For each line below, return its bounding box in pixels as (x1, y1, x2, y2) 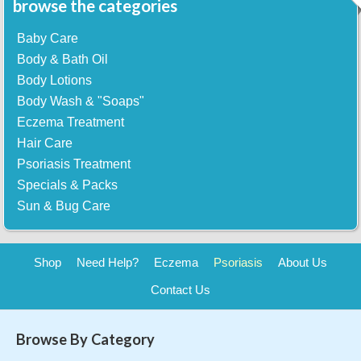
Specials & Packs (17, 178, 118, 193)
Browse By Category (15, 330, 155, 348)
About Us (278, 255, 328, 270)
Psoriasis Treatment (17, 157, 131, 172)
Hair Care (17, 136, 73, 151)
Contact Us (151, 282, 210, 297)
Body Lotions (17, 73, 93, 88)
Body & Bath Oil (17, 52, 109, 67)
